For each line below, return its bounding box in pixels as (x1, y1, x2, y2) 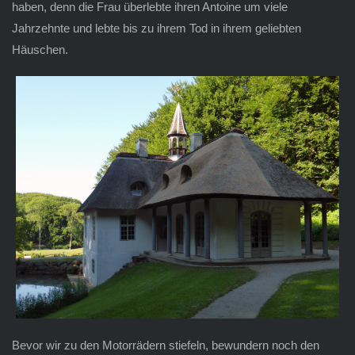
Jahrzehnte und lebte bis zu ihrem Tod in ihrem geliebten (11, 21, 301, 35)
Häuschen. (11, 42, 68, 56)
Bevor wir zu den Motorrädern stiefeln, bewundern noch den (11, 338, 319, 352)
